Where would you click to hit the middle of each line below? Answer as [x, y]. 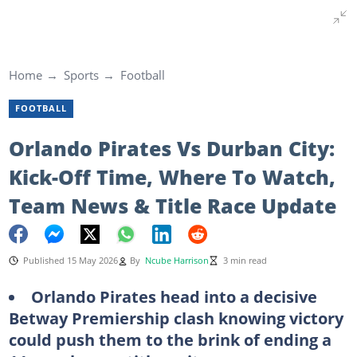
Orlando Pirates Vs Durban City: [171, 148]
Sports [81, 75]
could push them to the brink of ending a [170, 339]
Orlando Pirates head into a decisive [174, 296]
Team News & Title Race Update [172, 205]
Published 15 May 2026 [70, 260]
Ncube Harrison [177, 260]
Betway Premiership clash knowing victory [176, 318]
